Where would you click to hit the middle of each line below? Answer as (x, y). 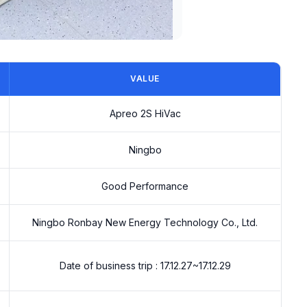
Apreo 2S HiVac (145, 113)
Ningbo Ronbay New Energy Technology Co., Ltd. (145, 222)
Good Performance (145, 186)
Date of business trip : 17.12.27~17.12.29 (145, 266)
